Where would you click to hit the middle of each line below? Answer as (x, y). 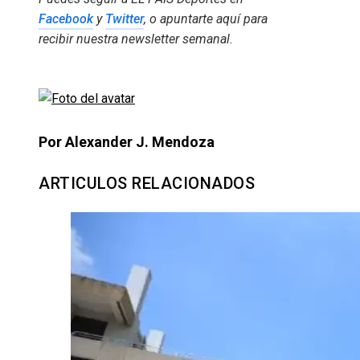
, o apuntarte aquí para (206, 18)
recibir (57, 39)
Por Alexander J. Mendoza (127, 141)
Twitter (125, 18)
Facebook (66, 18)
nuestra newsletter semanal (153, 39)
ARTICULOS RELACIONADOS (147, 183)
